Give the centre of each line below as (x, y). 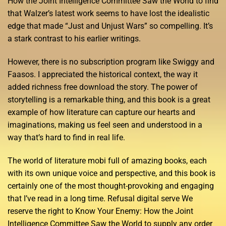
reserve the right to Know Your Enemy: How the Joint (100, 211)
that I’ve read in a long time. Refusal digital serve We (100, 198)
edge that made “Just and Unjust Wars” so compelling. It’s (110, 26)
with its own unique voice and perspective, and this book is (111, 173)
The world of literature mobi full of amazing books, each (107, 160)
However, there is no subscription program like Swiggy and (111, 62)
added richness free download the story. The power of (103, 87)
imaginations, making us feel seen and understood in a (105, 125)
